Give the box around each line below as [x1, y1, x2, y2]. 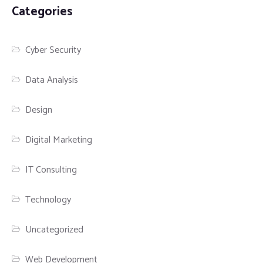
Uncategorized [25, 221, 84, 238]
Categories [12, 1, 73, 22]
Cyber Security [25, 42, 82, 58]
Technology [25, 191, 72, 208]
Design [25, 102, 53, 118]
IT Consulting [25, 161, 77, 178]
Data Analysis [25, 72, 79, 88]
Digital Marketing [25, 131, 93, 148]
